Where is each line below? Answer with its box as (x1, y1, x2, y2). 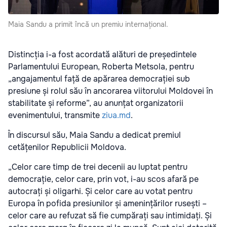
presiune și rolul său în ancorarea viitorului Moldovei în (8, 85, 213, 96)
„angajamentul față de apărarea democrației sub (8, 73, 190, 84)
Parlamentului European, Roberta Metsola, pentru (8, 61, 194, 72)
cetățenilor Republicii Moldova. (8, 141, 126, 153)
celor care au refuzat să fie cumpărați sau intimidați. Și (8, 210, 212, 221)
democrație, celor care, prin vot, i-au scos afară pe (8, 173, 199, 184)
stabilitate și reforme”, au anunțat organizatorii (8, 97, 183, 108)
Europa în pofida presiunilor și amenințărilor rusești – (8, 198, 207, 209)
